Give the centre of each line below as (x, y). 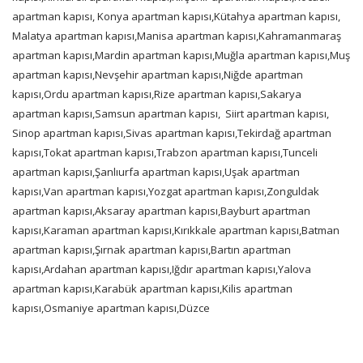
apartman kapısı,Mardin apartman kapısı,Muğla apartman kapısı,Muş (181, 56)
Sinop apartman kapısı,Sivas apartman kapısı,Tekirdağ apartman (172, 133)
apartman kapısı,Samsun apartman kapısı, (116, 114)
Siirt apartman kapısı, (277, 114)
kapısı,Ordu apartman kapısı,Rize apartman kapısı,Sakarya (157, 94)
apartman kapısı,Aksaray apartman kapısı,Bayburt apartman (161, 211)
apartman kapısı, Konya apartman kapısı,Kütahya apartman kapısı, (176, 17)
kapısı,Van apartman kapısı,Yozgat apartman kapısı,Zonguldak (166, 192)
